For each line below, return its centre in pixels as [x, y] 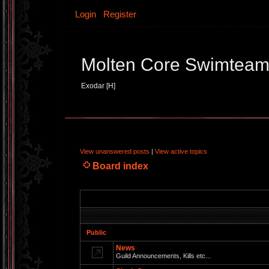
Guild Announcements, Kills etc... [163, 256]
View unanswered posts [115, 151]
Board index [120, 166]
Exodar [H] [98, 86]
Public [96, 232]
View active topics [181, 151]
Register [120, 14]
